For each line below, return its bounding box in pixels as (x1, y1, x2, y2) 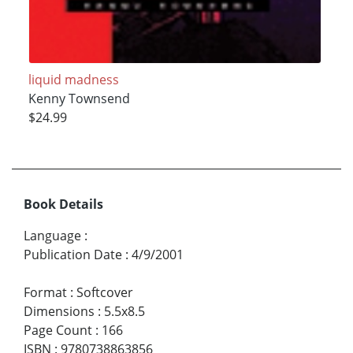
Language (24, 227, 81, 245)
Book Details (24, 195, 103, 214)
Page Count (24, 321, 92, 340)
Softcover (76, 284, 133, 302)
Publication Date (24, 246, 122, 264)
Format (24, 284, 67, 302)
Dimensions (24, 303, 95, 321)
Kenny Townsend (28, 90, 130, 108)
